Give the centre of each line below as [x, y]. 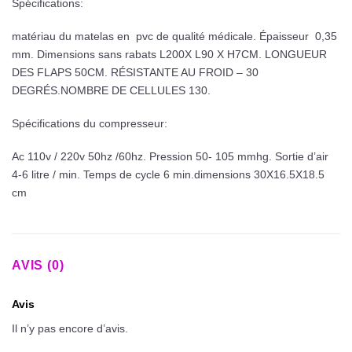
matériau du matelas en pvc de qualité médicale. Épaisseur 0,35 [174, 37]
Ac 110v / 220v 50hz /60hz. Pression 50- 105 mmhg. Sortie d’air [170, 156]
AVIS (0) [38, 265]
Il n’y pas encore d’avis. [70, 328]
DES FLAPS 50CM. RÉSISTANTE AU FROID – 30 [135, 73]
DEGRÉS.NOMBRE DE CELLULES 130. [111, 91]
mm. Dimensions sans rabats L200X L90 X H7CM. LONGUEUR [169, 55]
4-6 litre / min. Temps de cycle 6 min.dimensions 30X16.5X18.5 [168, 174]
